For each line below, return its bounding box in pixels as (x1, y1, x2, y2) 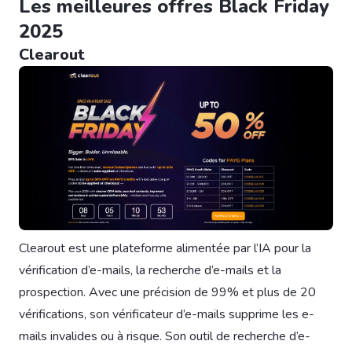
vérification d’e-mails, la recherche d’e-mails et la (19, 262, 281, 280)
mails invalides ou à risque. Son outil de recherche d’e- (19, 328, 310, 346)
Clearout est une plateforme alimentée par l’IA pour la (19, 240, 311, 258)
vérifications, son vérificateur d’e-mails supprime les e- (19, 306, 314, 324)
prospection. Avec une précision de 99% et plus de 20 (19, 284, 316, 302)
